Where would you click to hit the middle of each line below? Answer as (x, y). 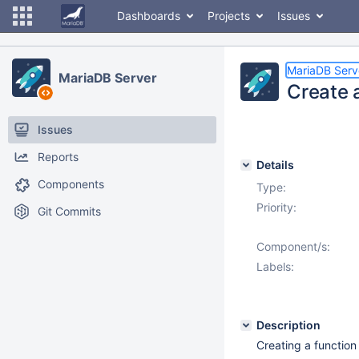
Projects (229, 16)
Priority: (276, 207)
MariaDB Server (108, 78)
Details (275, 165)
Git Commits (69, 211)
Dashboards (149, 16)
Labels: (275, 266)
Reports (58, 157)
